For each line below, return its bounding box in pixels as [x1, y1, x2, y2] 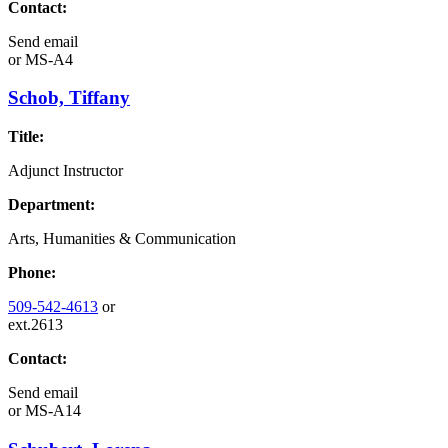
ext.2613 [8, 316, 63, 334]
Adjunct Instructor [8, 162, 123, 180]
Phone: [8, 264, 56, 282]
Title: [8, 128, 44, 146]
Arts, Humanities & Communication [8, 230, 236, 248]
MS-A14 [21, 402, 81, 420]
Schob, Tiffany [8, 87, 130, 109]
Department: [8, 196, 95, 214]
